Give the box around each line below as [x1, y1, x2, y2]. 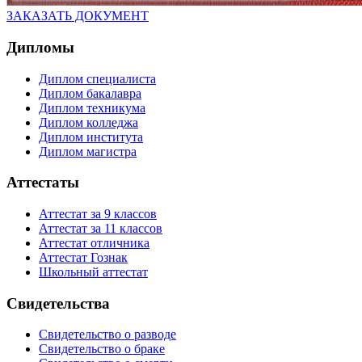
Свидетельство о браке [39, 342, 165, 356]
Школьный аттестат [39, 264, 148, 279]
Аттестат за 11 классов [39, 221, 162, 235]
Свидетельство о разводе [39, 327, 176, 342]
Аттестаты [6, 174, 79, 192]
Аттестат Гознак [39, 250, 128, 264]
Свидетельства [6, 294, 110, 312]
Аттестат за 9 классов [39, 206, 157, 221]
